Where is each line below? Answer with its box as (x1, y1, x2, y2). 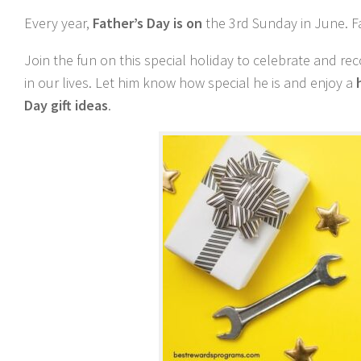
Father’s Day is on (93, 14, 202, 32)
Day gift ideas (24, 96, 108, 114)
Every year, (24, 14, 93, 32)
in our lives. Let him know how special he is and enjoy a (24, 73, 356, 92)
